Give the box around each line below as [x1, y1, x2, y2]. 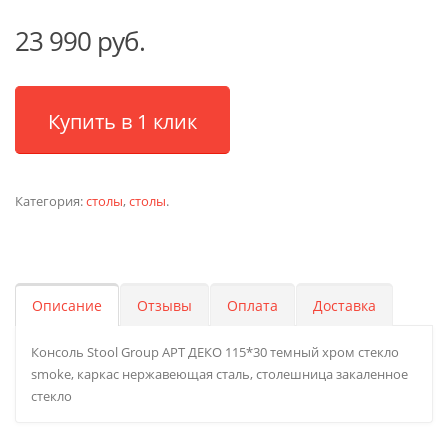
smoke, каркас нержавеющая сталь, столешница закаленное [31, 365, 408, 384]
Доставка [313, 296, 376, 316]
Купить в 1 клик [48, 108, 197, 136]
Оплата [227, 296, 278, 316]
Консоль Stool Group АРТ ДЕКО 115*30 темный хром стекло [31, 343, 399, 362]
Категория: [15, 192, 86, 211]
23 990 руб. [15, 23, 145, 60]
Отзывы [137, 296, 192, 316]
